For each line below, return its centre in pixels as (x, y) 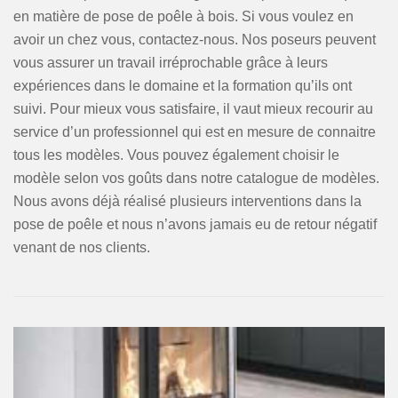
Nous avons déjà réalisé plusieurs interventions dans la (187, 201)
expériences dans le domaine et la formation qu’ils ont (183, 86)
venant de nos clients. (82, 247)
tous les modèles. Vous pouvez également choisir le (176, 155)
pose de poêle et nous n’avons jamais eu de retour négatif (195, 224)
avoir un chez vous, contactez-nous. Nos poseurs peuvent (195, 40)
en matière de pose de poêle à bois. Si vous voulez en (183, 16)
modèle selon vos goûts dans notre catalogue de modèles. (196, 178)
